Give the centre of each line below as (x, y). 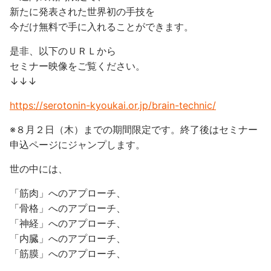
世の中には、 (39, 169)
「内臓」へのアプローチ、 (68, 238)
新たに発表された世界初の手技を (82, 11)
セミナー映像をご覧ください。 (77, 66)
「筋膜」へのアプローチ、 (68, 253)
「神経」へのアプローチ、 (68, 223)
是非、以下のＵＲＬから (63, 51)
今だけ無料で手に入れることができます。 (102, 27)
